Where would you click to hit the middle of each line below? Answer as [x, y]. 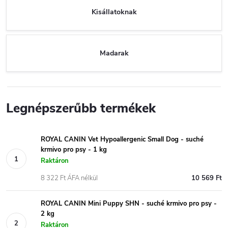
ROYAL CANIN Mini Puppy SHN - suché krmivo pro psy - [129, 204]
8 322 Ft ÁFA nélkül [69, 178]
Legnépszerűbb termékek [81, 108]
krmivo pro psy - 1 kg [74, 150]
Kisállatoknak [114, 12]
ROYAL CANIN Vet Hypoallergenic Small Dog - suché [122, 139]
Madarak [114, 53]
